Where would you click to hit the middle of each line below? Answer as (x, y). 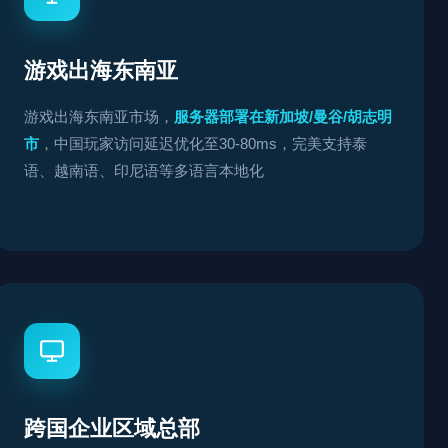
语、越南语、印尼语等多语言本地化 (144, 170)
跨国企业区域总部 (112, 428)
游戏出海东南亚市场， (99, 116)
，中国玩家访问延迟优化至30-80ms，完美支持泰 (203, 143)
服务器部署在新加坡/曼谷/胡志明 (283, 116)
